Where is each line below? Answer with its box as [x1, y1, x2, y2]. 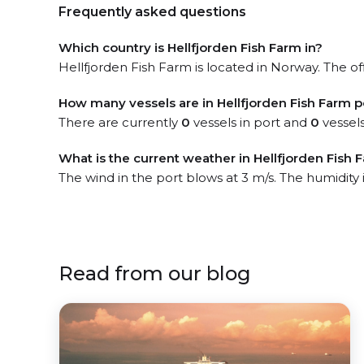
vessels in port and [190, 115, 310, 130]
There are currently [58, 115, 181, 130]
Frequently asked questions [58, 4, 246, 19]
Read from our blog [58, 262, 251, 285]
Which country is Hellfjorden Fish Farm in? [58, 40, 323, 55]
